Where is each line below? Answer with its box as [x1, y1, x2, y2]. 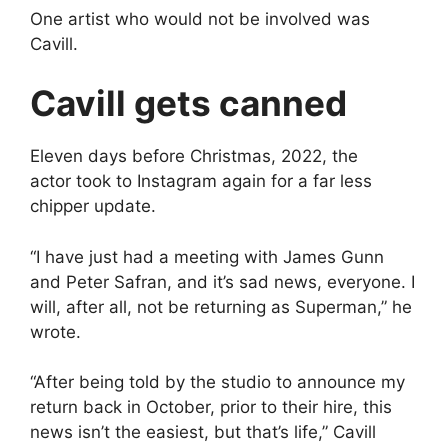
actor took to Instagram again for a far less [30, 171, 372, 191]
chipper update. [30, 196, 156, 216]
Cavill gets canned [30, 82, 347, 124]
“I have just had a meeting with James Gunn [30, 246, 384, 267]
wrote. [30, 321, 81, 342]
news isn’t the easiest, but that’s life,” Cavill [30, 422, 376, 442]
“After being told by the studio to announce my [30, 372, 405, 392]
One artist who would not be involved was [30, 8, 370, 29]
